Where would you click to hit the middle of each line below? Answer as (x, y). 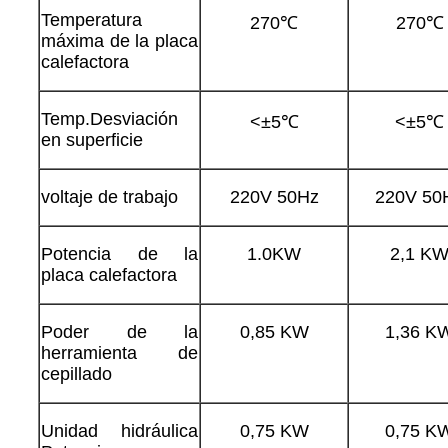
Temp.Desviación (109, 118)
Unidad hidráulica (119, 430)
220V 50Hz (274, 196)
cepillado (76, 373)
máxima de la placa (119, 40)
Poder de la (119, 331)
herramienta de (119, 352)
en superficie (92, 139)
